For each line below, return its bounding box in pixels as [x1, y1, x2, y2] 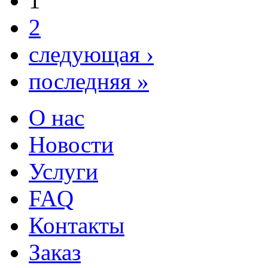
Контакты [29, 212, 124, 239]
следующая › [29, 41, 154, 68]
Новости [29, 132, 114, 158]
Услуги [29, 159, 98, 185]
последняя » [29, 68, 149, 95]
